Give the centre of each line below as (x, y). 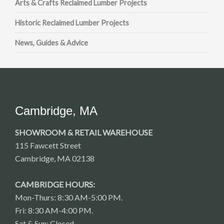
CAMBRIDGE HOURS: (55, 184)
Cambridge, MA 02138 (55, 158)
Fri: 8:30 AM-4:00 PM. (54, 210)
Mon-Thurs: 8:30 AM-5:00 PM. (69, 197)
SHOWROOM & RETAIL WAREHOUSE (84, 132)
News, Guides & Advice (51, 42)
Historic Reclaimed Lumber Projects (72, 22)
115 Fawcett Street (48, 145)
